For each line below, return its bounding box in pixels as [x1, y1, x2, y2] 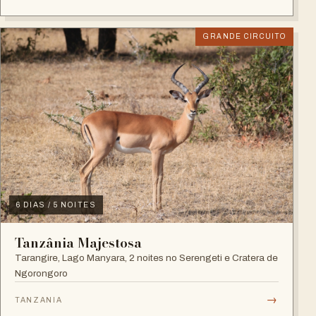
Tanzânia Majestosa [15, 233, 142, 254]
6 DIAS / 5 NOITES [16, 201, 96, 209]
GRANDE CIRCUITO [202, 32, 286, 41]
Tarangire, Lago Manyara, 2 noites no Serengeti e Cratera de [15, 253, 278, 264]
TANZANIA [15, 296, 63, 304]
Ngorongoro [15, 268, 68, 279]
